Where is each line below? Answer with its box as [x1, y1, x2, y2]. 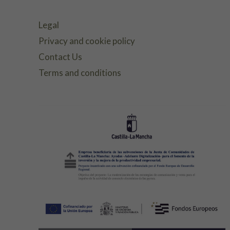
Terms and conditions [39, 67, 121, 78]
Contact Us [39, 51, 82, 62]
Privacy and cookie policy [39, 35, 135, 46]
